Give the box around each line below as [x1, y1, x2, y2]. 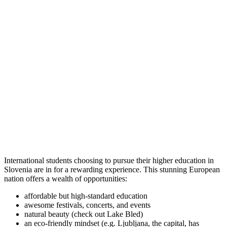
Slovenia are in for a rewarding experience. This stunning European [4, 165, 220, 174]
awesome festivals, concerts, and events [24, 200, 150, 209]
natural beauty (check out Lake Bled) [24, 209, 143, 218]
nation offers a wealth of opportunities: [4, 174, 127, 183]
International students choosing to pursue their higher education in [4, 156, 214, 165]
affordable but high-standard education [24, 191, 147, 200]
